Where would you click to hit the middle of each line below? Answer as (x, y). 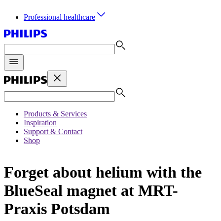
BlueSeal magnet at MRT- (91, 191)
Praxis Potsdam (57, 209)
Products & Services (55, 114)
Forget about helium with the (103, 172)
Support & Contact (53, 131)
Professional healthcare (59, 17)
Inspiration (40, 123)
